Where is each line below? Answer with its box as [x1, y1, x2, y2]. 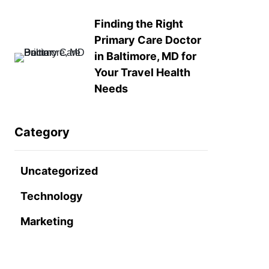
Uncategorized [20, 165, 98, 177]
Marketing [20, 215, 73, 228]
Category [14, 125, 70, 139]
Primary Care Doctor [94, 34, 201, 46]
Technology [20, 190, 83, 202]
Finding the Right [94, 17, 183, 30]
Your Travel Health [94, 66, 190, 79]
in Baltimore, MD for [94, 50, 196, 62]
